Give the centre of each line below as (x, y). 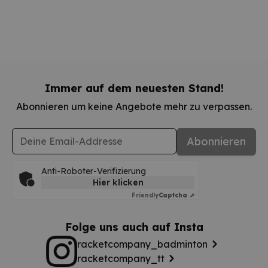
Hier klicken (118, 182)
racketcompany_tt (121, 258)
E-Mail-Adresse (47, 134)
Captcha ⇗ (176, 195)
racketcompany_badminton (142, 244)
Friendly (145, 195)
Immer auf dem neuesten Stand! (134, 88)
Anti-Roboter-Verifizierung (94, 171)
